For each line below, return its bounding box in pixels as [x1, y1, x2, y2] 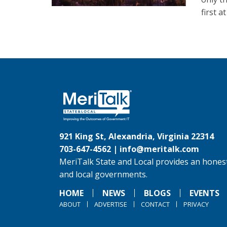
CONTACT [141, 200, 170, 209]
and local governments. [59, 169, 147, 180]
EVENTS [190, 187, 219, 199]
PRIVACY [183, 200, 209, 209]
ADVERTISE [94, 200, 127, 209]
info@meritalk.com [120, 143, 199, 155]
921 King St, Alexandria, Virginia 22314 [59, 131, 214, 142]
